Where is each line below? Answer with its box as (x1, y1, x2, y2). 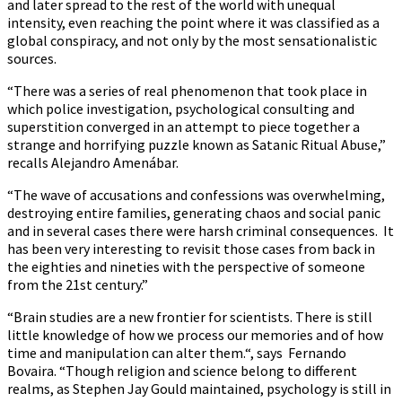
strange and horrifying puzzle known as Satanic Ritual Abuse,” (7, 135, 386, 153)
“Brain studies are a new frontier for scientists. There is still (7, 307, 372, 326)
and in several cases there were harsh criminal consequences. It (7, 221, 394, 240)
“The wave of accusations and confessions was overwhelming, (7, 185, 385, 204)
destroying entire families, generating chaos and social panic (7, 203, 380, 222)
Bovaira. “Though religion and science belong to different (7, 361, 357, 380)
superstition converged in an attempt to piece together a (7, 117, 360, 135)
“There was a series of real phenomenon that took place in (7, 81, 367, 100)
